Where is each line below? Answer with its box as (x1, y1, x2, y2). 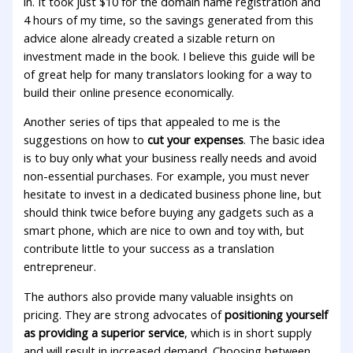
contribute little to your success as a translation (24, 240, 275, 257)
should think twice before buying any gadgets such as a (24, 204, 314, 221)
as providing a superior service (24, 324, 185, 340)
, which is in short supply (184, 324, 312, 340)
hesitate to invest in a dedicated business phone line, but (24, 186, 322, 203)
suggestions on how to (24, 132, 148, 148)
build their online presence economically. (24, 84, 235, 100)
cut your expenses (147, 132, 244, 148)
